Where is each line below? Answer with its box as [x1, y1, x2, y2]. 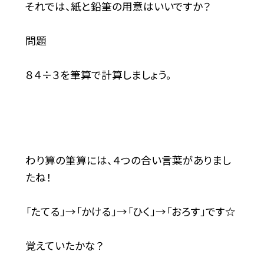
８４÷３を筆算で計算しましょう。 [25, 67, 171, 82]
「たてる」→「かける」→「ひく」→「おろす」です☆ [25, 203, 236, 219]
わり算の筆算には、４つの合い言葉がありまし [25, 152, 231, 167]
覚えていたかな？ [25, 237, 103, 253]
